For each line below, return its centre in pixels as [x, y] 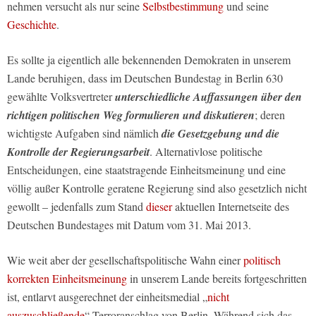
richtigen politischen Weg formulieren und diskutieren [131, 115]
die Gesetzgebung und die [220, 134]
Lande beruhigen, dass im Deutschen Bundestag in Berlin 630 [145, 78]
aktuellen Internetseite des [231, 207]
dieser [159, 207]
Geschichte [32, 25]
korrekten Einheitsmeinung [67, 279]
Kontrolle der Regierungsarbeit [78, 152]
